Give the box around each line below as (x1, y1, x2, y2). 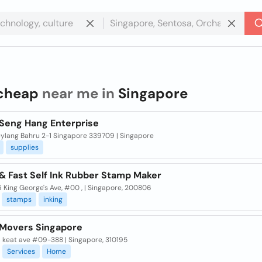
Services (6, 247, 35, 256)
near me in (38, 84, 118, 102)
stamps (6, 195, 32, 204)
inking (43, 195, 63, 204)
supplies (10, 143, 39, 152)
